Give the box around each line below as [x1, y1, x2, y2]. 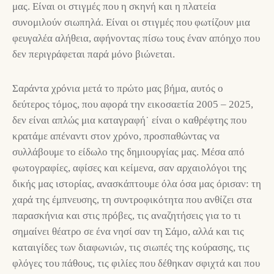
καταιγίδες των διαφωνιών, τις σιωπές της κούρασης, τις [12, 241, 250, 253]
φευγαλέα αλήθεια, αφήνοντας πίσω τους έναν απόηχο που [12, 32, 260, 44]
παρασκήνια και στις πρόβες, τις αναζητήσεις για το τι [12, 209, 241, 221]
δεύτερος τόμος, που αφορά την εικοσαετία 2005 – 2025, [12, 98, 253, 110]
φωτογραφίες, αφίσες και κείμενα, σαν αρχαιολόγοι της [12, 161, 246, 174]
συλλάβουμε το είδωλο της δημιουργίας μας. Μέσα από [12, 146, 245, 158]
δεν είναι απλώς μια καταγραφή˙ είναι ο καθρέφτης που [12, 114, 246, 126]
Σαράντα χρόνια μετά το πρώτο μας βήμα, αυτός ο [12, 82, 223, 94]
